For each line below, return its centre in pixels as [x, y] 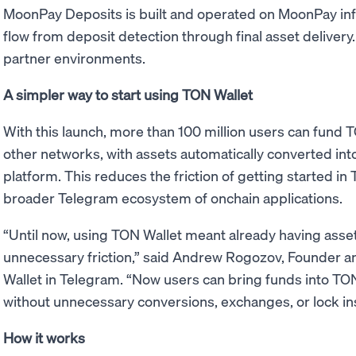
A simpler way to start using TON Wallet [128, 94]
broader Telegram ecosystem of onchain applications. [173, 197]
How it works [44, 337]
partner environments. [74, 58]
